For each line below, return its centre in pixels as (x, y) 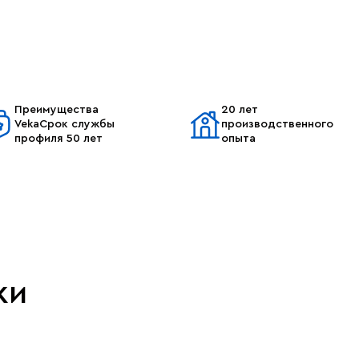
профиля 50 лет (58, 139)
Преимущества (56, 110)
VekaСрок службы (65, 124)
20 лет (240, 110)
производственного (277, 124)
